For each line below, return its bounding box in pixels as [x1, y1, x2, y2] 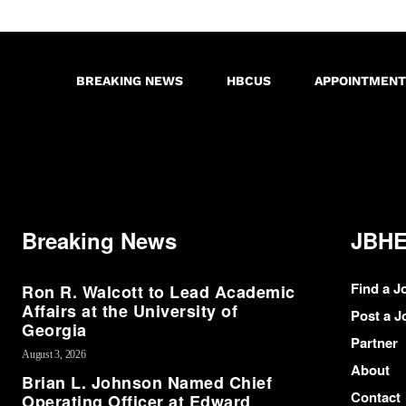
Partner [350, 333, 398, 353]
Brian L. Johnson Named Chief [22, 371, 272, 395]
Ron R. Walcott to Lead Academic [22, 280, 295, 304]
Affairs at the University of [22, 299, 237, 324]
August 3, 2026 [22, 348, 86, 362]
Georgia [22, 318, 87, 343]
